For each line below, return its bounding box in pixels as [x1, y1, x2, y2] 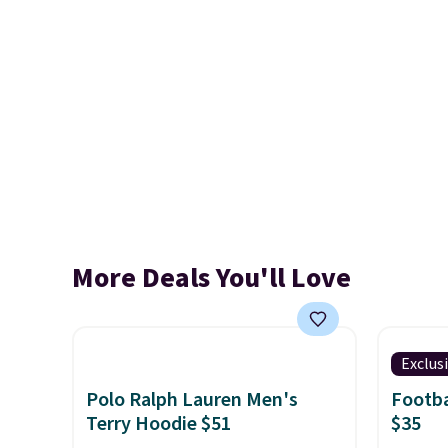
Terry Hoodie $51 [86, 410, 231, 438]
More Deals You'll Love [72, 258, 351, 298]
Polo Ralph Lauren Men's [86, 386, 298, 414]
